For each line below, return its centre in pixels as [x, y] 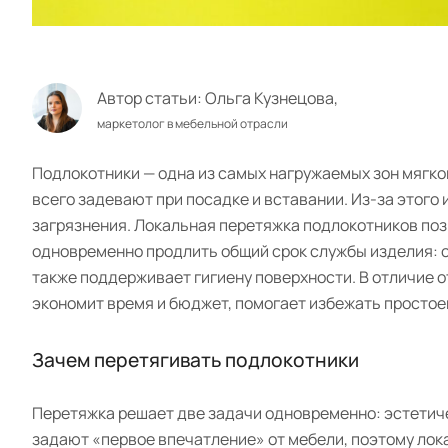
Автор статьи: [151, 98]
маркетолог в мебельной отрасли [192, 124]
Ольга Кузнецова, [271, 98]
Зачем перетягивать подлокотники [195, 359]
